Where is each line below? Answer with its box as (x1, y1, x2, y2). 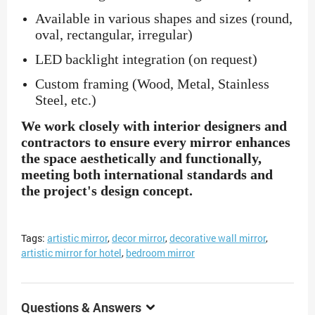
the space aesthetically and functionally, (21, 150, 262, 167)
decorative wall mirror (169, 231, 266, 245)
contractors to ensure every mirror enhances (21, 134, 290, 150)
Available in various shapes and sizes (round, (35, 11, 292, 27)
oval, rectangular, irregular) (35, 27, 193, 43)
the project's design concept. (21, 183, 193, 199)
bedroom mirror (126, 246, 195, 260)
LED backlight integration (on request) (35, 51, 257, 67)
